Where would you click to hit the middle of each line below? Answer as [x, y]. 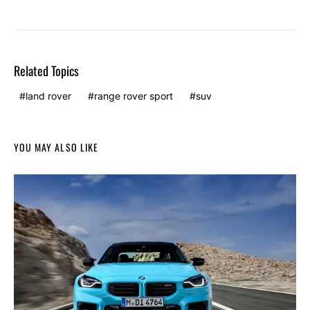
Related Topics [46, 70]
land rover [48, 95]
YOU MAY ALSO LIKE [56, 147]
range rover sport [134, 95]
